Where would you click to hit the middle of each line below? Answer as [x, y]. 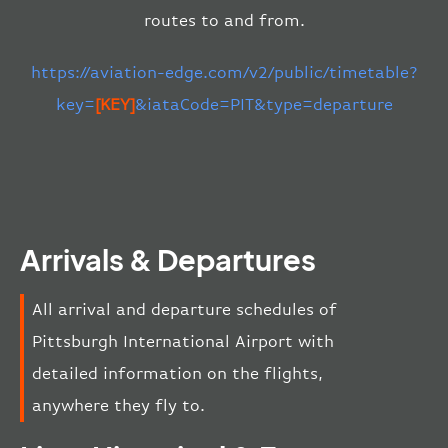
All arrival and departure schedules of [184, 310]
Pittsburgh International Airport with [183, 342]
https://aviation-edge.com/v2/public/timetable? [224, 72]
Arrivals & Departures [168, 259]
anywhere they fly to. [118, 406]
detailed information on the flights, [177, 374]
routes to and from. [224, 20]
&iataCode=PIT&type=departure [263, 104]
